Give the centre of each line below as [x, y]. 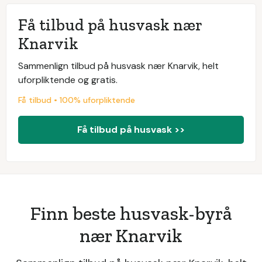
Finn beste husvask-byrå [131, 214]
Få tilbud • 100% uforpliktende [77, 100]
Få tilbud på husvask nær [110, 25]
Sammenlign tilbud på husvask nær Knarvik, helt [118, 66]
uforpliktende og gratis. [68, 80]
